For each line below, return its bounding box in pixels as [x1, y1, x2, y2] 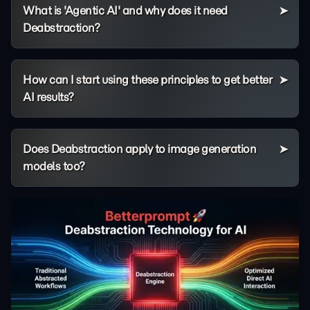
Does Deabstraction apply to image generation [23, 141, 256, 156]
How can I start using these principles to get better [23, 72, 272, 86]
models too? [23, 158, 85, 173]
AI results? [23, 89, 74, 104]
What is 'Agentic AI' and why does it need [23, 3, 228, 17]
